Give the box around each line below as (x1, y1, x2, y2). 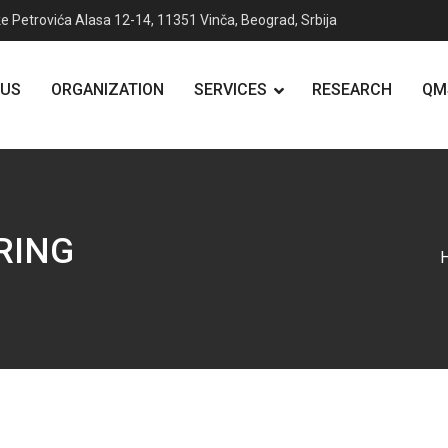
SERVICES (194, 80, 267, 99)
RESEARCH (312, 80, 392, 99)
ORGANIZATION (51, 80, 164, 99)
